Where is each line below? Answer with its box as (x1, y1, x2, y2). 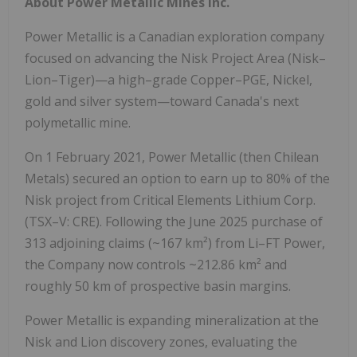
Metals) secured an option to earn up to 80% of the (25, 169, 330, 187)
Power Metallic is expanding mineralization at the (25, 311, 319, 329)
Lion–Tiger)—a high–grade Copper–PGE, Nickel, (25, 70, 312, 88)
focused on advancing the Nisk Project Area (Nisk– (25, 49, 326, 67)
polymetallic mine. (25, 113, 131, 131)
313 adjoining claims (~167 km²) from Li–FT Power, (25, 233, 325, 252)
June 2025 (189, 212, 248, 230)
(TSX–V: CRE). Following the (25, 212, 189, 230)
